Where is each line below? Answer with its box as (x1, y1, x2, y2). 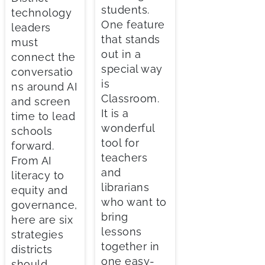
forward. (11, 140, 54, 153)
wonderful (101, 121, 155, 134)
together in (101, 240, 160, 253)
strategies (11, 228, 63, 241)
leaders (11, 21, 51, 34)
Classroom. (101, 92, 160, 105)
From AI (11, 154, 51, 167)
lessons (101, 225, 142, 238)
